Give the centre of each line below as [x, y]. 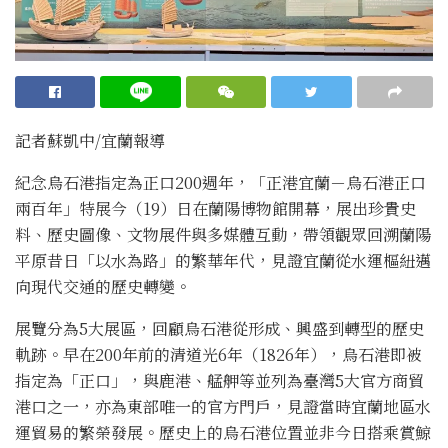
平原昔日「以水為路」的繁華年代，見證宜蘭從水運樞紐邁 [223, 260]
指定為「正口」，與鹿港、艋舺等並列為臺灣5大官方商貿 [219, 380]
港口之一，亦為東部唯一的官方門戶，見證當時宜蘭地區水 [223, 406]
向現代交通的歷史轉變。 [103, 286]
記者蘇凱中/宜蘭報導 [90, 140]
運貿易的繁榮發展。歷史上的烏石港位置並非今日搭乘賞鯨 [223, 432]
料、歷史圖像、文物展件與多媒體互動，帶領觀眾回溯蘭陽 [223, 234]
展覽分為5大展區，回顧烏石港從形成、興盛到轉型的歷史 [219, 328]
